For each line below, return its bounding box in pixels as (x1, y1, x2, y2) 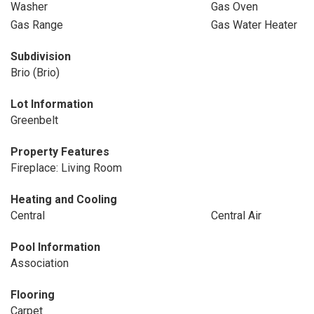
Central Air (210, 209, 261, 222)
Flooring (11, 288, 55, 301)
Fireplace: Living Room (11, 161, 122, 175)
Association (11, 257, 69, 270)
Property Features (11, 145, 109, 158)
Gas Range (11, 18, 63, 32)
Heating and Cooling (11, 193, 117, 206)
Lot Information (11, 97, 93, 111)
